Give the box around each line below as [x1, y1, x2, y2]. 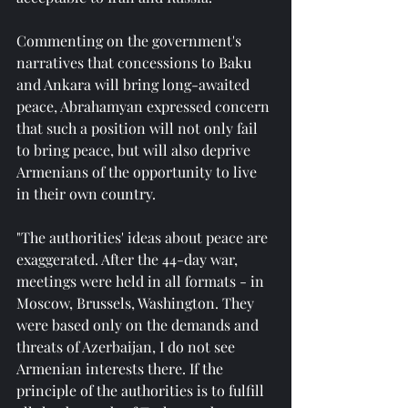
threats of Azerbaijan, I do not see [16, 336, 239, 356]
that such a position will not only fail [16, 117, 261, 138]
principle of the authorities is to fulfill [16, 380, 268, 400]
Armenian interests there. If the [16, 358, 227, 378]
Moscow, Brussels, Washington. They [16, 292, 258, 312]
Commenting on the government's [16, 30, 245, 50]
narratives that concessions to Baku [16, 52, 255, 72]
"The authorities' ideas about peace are [16, 227, 271, 247]
